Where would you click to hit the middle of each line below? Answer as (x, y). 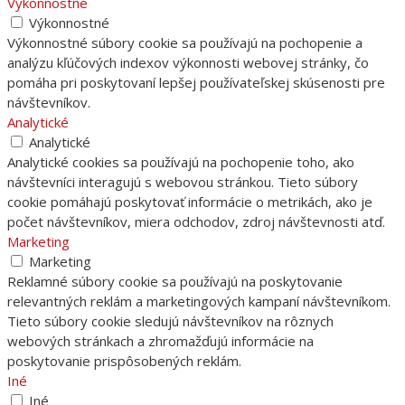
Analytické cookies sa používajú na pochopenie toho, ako (181, 162)
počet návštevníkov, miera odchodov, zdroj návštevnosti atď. (196, 222)
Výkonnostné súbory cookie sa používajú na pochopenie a (185, 43)
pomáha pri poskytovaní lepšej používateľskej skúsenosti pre (196, 83)
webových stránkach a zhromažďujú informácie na (160, 341)
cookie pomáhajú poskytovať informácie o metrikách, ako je (190, 202)
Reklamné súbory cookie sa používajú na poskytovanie (175, 282)
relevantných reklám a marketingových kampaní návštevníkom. (199, 301)
